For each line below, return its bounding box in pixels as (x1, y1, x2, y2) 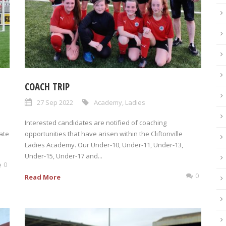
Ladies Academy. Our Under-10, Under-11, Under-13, (25, 140, 183, 149)
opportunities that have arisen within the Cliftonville (25, 129, 183, 138)
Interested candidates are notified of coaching (25, 118, 166, 127)
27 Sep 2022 (37, 97, 73, 107)
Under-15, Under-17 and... (25, 151, 102, 160)
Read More (25, 172, 61, 182)
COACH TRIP (25, 80, 70, 93)
